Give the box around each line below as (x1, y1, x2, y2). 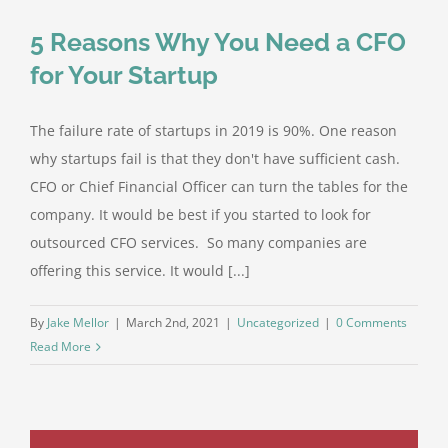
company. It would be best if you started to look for (30, 205, 371, 225)
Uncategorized (237, 314, 319, 332)
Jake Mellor (47, 314, 109, 332)
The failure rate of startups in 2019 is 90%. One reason (30, 121, 397, 141)
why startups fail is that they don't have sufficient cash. (30, 149, 400, 169)
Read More (30, 338, 91, 356)
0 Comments (336, 314, 407, 332)
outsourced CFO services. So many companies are (30, 233, 367, 253)
